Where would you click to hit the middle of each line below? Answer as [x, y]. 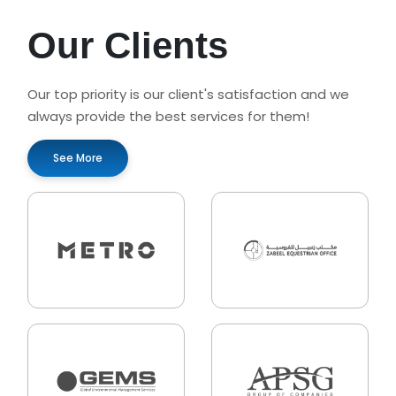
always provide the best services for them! [168, 117]
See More [78, 158]
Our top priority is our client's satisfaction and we [188, 95]
